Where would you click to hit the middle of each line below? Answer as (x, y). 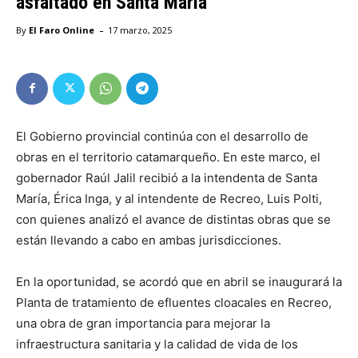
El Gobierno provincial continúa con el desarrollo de (162, 136)
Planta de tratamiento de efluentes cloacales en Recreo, (174, 302)
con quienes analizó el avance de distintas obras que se (173, 219)
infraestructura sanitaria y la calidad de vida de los (157, 344)
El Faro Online (62, 30)
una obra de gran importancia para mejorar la (143, 323)
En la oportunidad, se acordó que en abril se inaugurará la (179, 281)
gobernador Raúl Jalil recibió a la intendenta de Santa (167, 177)
